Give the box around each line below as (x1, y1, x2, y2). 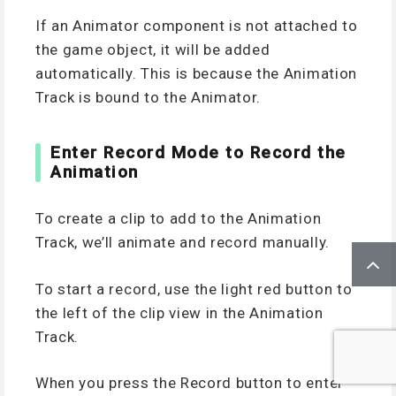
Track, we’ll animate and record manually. (35, 233, 330, 252)
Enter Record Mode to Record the (50, 141, 346, 163)
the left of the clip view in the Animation (35, 303, 324, 322)
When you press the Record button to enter (35, 374, 344, 392)
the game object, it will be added (35, 40, 270, 58)
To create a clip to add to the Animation (35, 209, 322, 228)
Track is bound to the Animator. (35, 88, 262, 106)
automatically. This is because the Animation (35, 64, 357, 82)
